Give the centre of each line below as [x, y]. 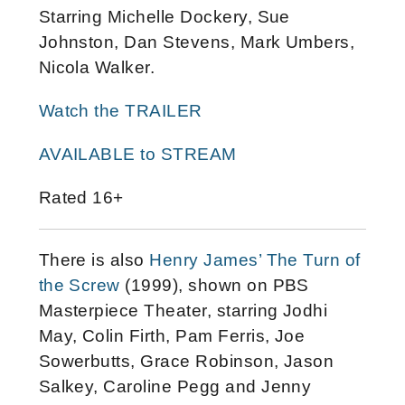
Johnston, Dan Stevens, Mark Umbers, [197, 42]
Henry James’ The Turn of [255, 259]
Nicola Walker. [97, 67]
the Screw [79, 285]
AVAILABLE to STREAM [137, 154]
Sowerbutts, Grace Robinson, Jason [186, 361]
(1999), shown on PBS [214, 285]
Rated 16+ [81, 197]
